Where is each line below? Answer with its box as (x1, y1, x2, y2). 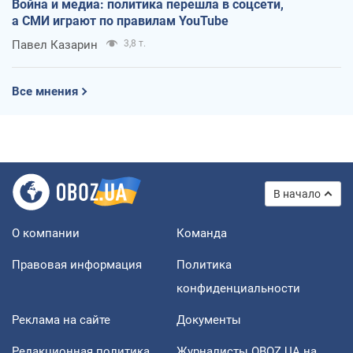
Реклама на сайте (12, 312, 110, 327)
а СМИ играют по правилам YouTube (12, 13, 229, 28)
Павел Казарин (12, 37, 98, 52)
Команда (176, 225, 227, 240)
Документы (176, 312, 241, 327)
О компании (12, 225, 80, 240)
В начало (273, 187, 321, 200)
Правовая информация (12, 257, 142, 272)
